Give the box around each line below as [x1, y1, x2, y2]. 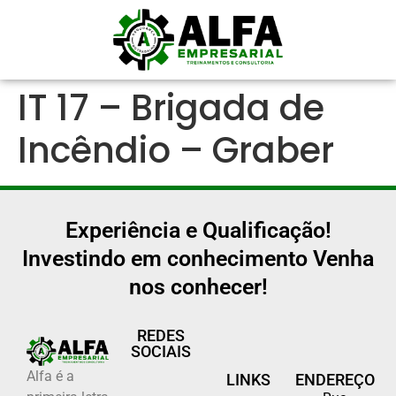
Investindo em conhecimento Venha [22, 245, 374, 271]
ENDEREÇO [294, 369, 375, 389]
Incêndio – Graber [18, 125, 334, 175]
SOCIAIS [131, 341, 192, 361]
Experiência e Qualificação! [65, 217, 331, 243]
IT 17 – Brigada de [18, 82, 324, 133]
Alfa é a [27, 368, 74, 385]
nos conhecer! [128, 273, 268, 300]
